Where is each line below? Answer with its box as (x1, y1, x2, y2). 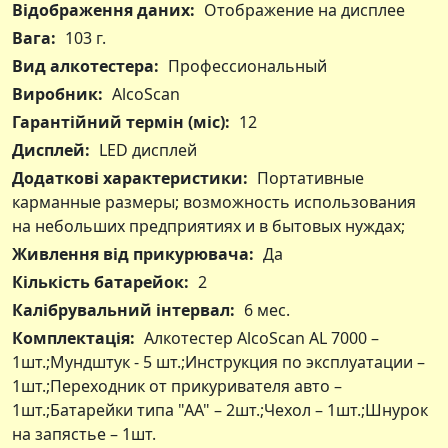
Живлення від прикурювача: (12, 242, 254, 265)
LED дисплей (99, 138, 197, 161)
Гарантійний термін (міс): (12, 110, 230, 133)
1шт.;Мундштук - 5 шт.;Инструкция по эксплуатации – (12, 350, 425, 373)
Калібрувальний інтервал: (12, 298, 235, 321)
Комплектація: (12, 326, 135, 349)
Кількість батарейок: (12, 270, 189, 293)
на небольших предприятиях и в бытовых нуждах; (12, 214, 405, 237)
